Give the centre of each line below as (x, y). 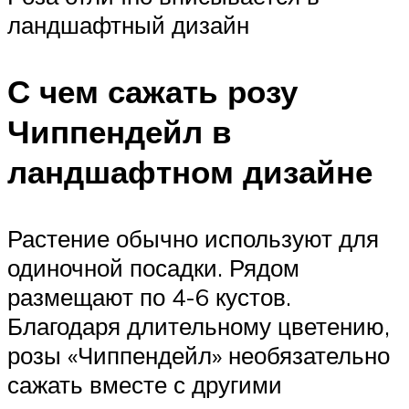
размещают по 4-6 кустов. (149, 297)
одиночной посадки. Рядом (153, 268)
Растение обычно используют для (193, 239)
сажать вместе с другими (145, 385)
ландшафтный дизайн (128, 25)
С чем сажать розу (152, 92)
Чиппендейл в (120, 132)
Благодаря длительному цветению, (199, 326)
